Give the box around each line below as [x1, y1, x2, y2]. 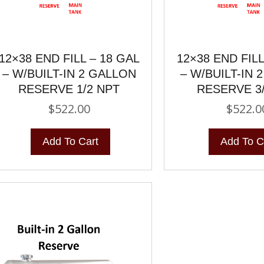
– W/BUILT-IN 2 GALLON [2, 67, 136, 80]
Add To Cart [42, 135, 98, 147]
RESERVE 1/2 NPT [18, 82, 120, 95]
